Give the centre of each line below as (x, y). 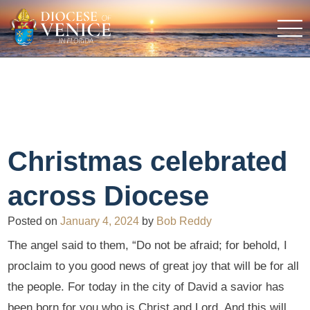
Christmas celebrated (148, 161)
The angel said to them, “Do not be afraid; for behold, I (148, 246)
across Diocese (109, 195)
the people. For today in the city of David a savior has (146, 287)
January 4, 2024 (100, 221)
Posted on (34, 221)
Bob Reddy (184, 221)
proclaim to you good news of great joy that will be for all (154, 266)
